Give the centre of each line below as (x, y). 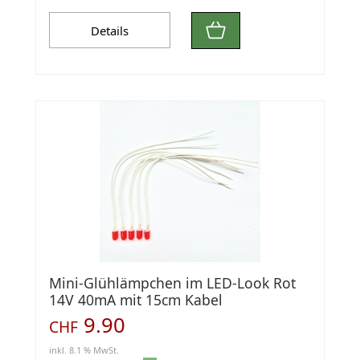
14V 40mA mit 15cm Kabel (136, 299)
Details (110, 30)
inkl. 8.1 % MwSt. (84, 350)
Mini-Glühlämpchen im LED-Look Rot (172, 282)
